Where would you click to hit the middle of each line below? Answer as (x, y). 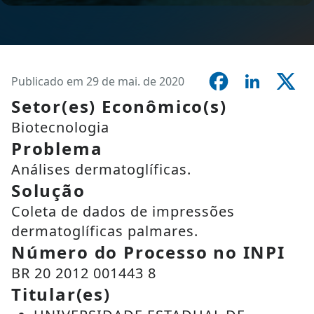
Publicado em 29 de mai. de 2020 (98, 81)
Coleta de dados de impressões (123, 211)
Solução (48, 190)
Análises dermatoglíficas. (101, 169)
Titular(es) (61, 294)
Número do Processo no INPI (148, 252)
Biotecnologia (60, 127)
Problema (57, 148)
